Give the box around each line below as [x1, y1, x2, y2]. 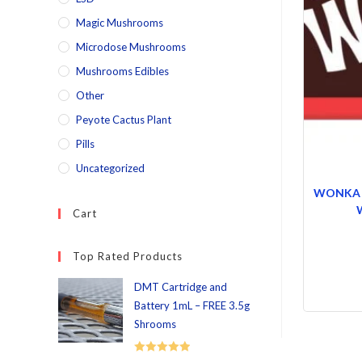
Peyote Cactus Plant [76, 113, 171, 126]
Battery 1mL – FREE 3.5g [134, 299, 250, 312]
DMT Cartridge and [134, 280, 227, 293]
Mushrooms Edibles [76, 65, 169, 78]
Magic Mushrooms [76, 16, 163, 29]
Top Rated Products [73, 250, 183, 263]
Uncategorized [76, 162, 145, 175]
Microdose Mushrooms [76, 40, 186, 53]
